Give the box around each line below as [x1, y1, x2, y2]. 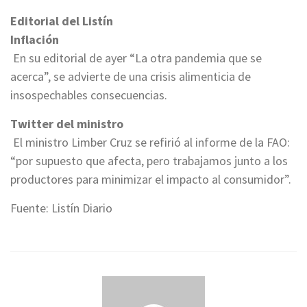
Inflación [10, 31, 59, 47]
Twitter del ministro [10, 115, 123, 132]
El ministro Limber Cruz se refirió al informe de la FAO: [10, 134, 290, 150]
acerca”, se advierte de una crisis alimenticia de [10, 68, 251, 84]
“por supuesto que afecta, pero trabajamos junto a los [10, 152, 288, 169]
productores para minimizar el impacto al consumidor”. [10, 171, 291, 187]
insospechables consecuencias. [10, 86, 167, 103]
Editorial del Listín [10, 12, 113, 29]
